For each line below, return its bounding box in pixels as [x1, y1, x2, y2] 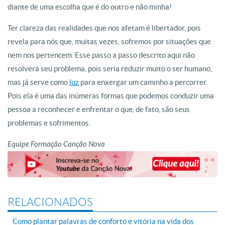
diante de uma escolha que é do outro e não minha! [8, 3, 172, 11]
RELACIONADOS [8, 195, 93, 208]
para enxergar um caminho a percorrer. [79, 78, 207, 86]
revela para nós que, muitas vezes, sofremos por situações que [8, 37, 211, 46]
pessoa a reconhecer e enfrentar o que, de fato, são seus [8, 105, 190, 114]
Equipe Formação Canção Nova [8, 140, 105, 149]
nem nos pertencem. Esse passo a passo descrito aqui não [8, 51, 195, 59]
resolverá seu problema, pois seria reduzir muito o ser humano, [8, 64, 212, 73]
